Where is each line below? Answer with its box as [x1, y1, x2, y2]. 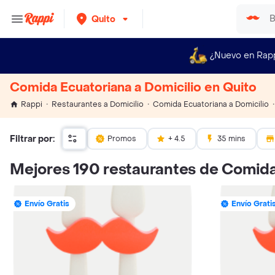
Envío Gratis [25, 199, 69, 209]
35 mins [217, 134, 246, 144]
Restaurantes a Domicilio [52, 99, 144, 109]
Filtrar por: [10, 133, 55, 145]
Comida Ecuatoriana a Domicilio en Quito [10, 80, 257, 96]
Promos [107, 134, 136, 144]
